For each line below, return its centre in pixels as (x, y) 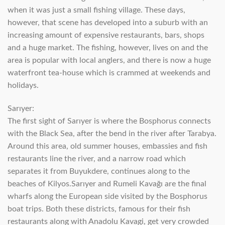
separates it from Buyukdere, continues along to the (99, 172)
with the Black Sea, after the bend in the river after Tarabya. (112, 134)
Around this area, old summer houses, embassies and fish (107, 146)
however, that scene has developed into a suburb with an (108, 23)
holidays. (23, 86)
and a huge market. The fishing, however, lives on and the (108, 48)
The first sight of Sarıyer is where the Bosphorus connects (109, 121)
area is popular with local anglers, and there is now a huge (109, 61)
